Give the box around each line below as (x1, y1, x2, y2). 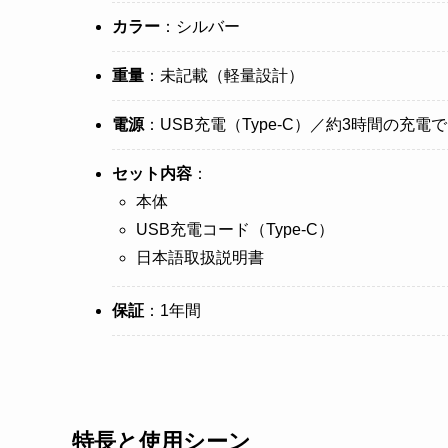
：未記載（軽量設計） (144, 67, 304, 85)
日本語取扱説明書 (136, 249, 264, 267)
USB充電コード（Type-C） (136, 221, 334, 239)
